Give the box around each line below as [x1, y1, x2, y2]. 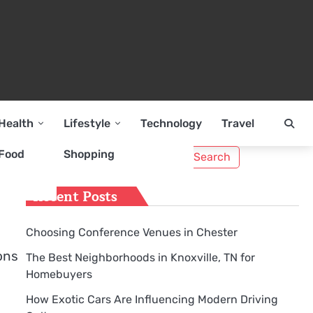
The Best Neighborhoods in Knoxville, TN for [25, 250, 255, 264]
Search [24, 147, 62, 160]
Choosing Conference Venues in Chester [25, 225, 238, 239]
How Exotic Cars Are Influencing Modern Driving [25, 292, 278, 306]
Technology [140, 116, 202, 130]
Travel [221, 116, 254, 130]
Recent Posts [32, 185, 117, 208]
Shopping [64, 147, 115, 161]
